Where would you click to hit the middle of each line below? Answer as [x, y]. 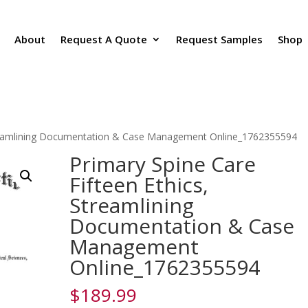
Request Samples [220, 39]
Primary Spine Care [162, 164]
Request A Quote [104, 39]
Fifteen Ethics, [139, 184]
